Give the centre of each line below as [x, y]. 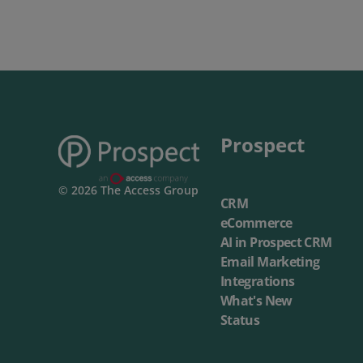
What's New [256, 301]
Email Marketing [270, 262]
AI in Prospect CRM [276, 243]
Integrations [258, 282]
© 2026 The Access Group [128, 190]
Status [240, 320]
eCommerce [256, 223]
